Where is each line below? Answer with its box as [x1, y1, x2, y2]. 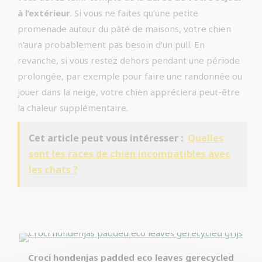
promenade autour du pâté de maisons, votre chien [18, 22, 231, 35]
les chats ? [29, 163, 78, 176]
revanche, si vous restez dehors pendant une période [18, 54, 240, 66]
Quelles [188, 131, 223, 144]
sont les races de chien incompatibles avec [29, 147, 230, 160]
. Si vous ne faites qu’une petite [70, 6, 198, 19]
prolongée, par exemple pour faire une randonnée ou [18, 70, 242, 82]
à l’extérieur [18, 6, 70, 19]
